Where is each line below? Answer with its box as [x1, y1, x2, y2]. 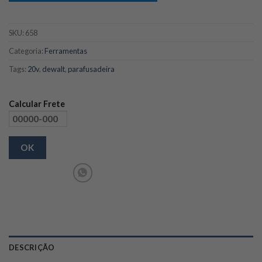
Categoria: [9, 46, 44, 56]
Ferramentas [44, 46, 87, 56]
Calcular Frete [9, 98, 65, 109]
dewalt [42, 64, 65, 74]
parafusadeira [68, 64, 115, 74]
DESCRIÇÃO [9, 243, 55, 253]
